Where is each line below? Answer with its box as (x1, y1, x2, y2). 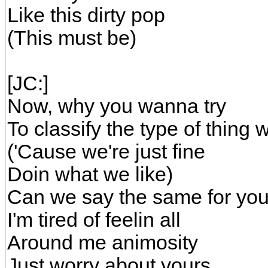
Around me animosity (7, 232, 198, 254)
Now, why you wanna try (7, 95, 226, 117)
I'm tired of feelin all (7, 209, 181, 231)
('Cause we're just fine (7, 141, 205, 163)
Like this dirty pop (7, 4, 165, 26)
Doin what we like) (7, 163, 173, 185)
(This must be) (7, 27, 136, 49)
